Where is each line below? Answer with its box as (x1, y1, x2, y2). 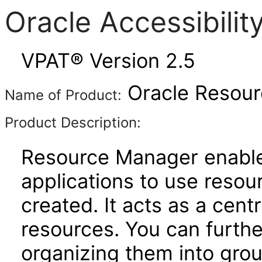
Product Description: (5, 114, 141, 131)
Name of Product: (5, 87, 122, 104)
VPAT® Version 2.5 (21, 49, 195, 73)
